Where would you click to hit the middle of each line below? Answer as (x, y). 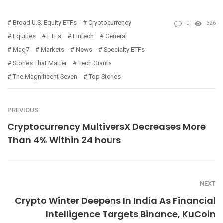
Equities (24, 36)
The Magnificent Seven (45, 76)
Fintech (83, 36)
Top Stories (105, 76)
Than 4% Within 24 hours (64, 140)
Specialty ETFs (124, 49)
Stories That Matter (40, 63)
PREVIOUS (23, 110)
